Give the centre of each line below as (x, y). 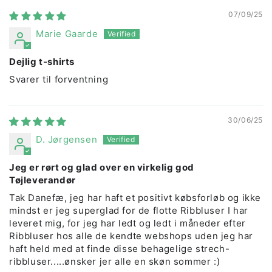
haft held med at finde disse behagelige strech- (120, 249)
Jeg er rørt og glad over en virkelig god (102, 168)
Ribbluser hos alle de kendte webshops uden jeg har (131, 236)
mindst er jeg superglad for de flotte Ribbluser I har (129, 211)
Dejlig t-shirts (42, 62)
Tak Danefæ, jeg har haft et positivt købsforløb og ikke (135, 198)
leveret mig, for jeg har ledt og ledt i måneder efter (127, 223)
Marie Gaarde (67, 34)
